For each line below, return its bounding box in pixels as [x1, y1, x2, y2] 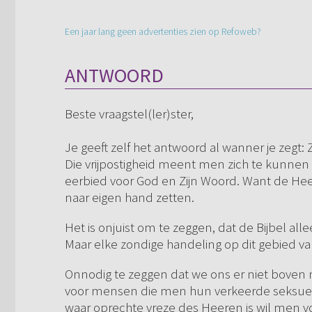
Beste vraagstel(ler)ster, [65, 105, 194, 123]
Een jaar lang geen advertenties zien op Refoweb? [65, 25, 261, 38]
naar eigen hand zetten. [65, 189, 194, 206]
